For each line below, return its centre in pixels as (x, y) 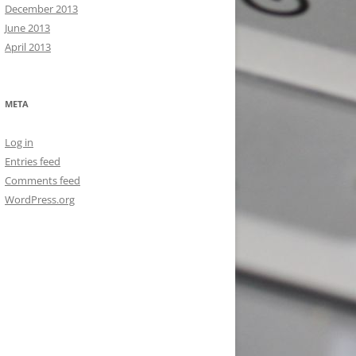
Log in (19, 142)
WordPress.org (40, 199)
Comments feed (43, 180)
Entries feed (33, 161)
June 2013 (27, 28)
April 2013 (28, 47)
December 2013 (41, 9)
